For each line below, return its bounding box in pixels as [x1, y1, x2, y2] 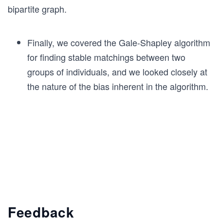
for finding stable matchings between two [27, 50, 185, 63]
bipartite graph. [8, 2, 67, 15]
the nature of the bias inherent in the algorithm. [27, 79, 208, 92]
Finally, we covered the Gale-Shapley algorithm [27, 36, 210, 49]
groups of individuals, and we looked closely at [27, 65, 207, 78]
